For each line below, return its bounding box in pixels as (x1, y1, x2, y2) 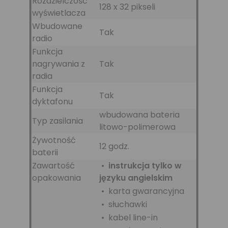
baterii (32, 146, 58, 158)
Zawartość (32, 159, 75, 172)
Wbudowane (32, 20, 82, 32)
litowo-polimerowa (99, 121, 176, 133)
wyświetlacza (32, 7, 85, 19)
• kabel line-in (99, 211, 158, 223)
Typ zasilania (32, 115, 83, 127)
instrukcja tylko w (108, 159, 182, 172)
